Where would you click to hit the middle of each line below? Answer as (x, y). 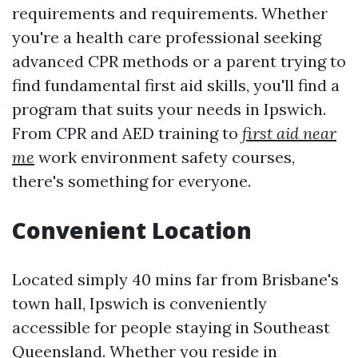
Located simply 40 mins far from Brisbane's (175, 279)
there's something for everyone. (131, 181)
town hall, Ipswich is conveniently (139, 303)
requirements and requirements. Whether (170, 13)
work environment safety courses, (165, 157)
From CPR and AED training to (127, 133)
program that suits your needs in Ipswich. (169, 109)
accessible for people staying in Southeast (171, 327)
